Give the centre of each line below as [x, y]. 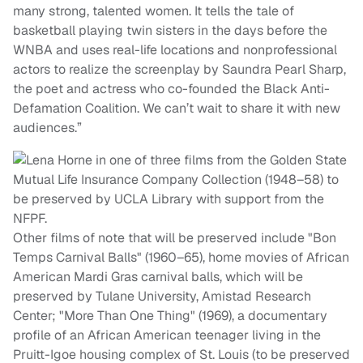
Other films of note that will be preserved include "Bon [175, 238]
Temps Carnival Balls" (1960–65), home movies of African [181, 258]
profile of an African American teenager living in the [167, 335]
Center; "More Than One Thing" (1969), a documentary [170, 316]
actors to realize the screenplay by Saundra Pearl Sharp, [179, 70]
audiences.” [47, 128]
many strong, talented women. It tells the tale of [154, 11]
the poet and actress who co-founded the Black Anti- [171, 89]
